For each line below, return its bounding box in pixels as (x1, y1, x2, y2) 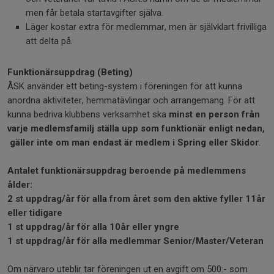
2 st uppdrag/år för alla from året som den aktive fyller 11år (7, 193, 265, 204)
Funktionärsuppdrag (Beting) (7, 67, 133, 78)
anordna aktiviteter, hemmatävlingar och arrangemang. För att (7, 95, 255, 106)
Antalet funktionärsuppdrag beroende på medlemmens (7, 165, 246, 176)
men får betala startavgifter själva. (26, 7, 166, 18)
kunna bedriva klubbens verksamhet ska (7, 109, 169, 120)
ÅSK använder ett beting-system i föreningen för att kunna (7, 81, 242, 92)
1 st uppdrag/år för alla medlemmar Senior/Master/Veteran (7, 235, 264, 246)
